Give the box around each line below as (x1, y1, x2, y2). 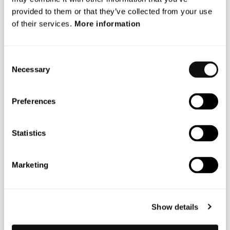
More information (74, 19, 141, 28)
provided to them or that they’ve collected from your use (12, 7, 212, 16)
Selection (4, 67, 35, 76)
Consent (4, 54, 32, 64)
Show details (151, 202, 199, 211)
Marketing (12, 160, 48, 169)
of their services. (12, 19, 74, 28)
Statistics (12, 128, 46, 138)
